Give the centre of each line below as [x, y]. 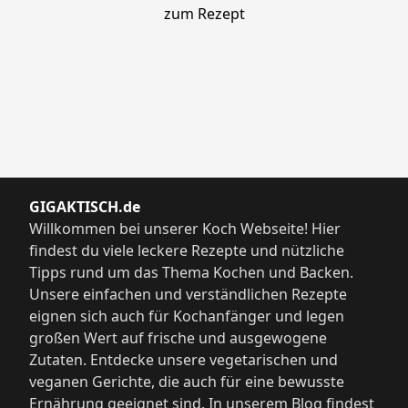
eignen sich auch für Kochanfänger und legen [187, 316]
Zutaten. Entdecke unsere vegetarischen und [184, 360]
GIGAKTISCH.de [85, 207]
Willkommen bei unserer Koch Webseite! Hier [185, 229]
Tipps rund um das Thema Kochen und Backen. [191, 273]
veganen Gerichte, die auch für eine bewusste [187, 382]
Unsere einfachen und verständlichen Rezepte [188, 295]
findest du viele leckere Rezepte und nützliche [187, 251]
